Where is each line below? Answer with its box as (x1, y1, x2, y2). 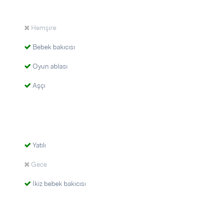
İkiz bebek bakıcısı (31, 179, 86, 188)
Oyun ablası (31, 62, 68, 71)
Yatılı (31, 141, 46, 149)
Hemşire (30, 23, 56, 32)
